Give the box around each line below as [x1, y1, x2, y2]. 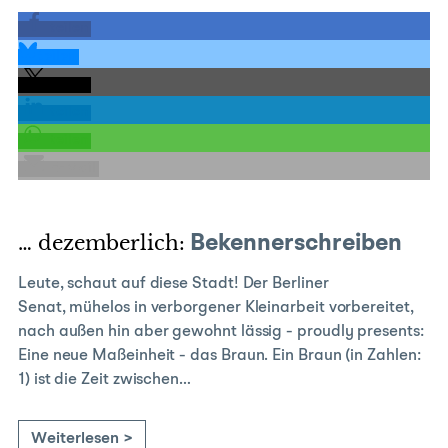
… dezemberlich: [18, 230, 185, 256]
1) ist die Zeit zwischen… [18, 372, 191, 388]
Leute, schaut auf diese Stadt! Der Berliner [18, 276, 329, 292]
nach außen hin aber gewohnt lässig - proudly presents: [18, 324, 424, 340]
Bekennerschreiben [185, 232, 402, 256]
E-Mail [50, 161, 96, 176]
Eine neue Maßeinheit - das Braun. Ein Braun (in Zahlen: [18, 348, 421, 364]
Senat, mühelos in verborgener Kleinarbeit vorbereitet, [18, 300, 414, 316]
